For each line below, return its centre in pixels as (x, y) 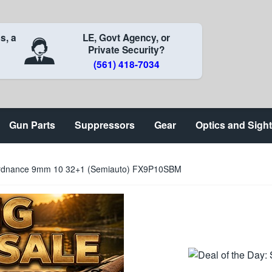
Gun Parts (32, 125)
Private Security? (127, 50)
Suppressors (105, 125)
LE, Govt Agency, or (127, 38)
